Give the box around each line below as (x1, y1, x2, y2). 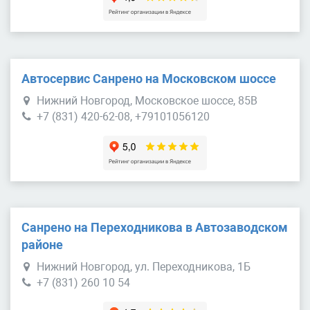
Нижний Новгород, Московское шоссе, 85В (37, 93, 257, 107)
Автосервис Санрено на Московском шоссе (21, 71, 276, 86)
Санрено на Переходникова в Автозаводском (21, 220, 288, 235)
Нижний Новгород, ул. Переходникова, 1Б (37, 260, 250, 274)
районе (21, 237, 63, 253)
